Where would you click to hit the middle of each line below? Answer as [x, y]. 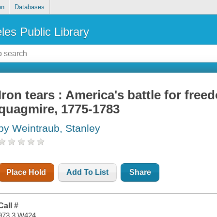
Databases [29, 7]
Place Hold [26, 172]
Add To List [88, 172]
